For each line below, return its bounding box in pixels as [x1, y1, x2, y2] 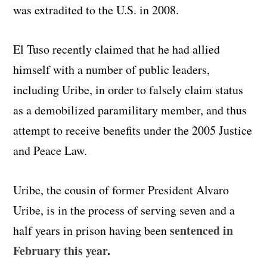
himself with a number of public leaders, [13, 61, 210, 77]
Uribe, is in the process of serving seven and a [13, 201, 235, 218]
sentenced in [170, 221, 234, 239]
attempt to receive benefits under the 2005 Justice [13, 122, 253, 138]
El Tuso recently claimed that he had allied [13, 41, 221, 57]
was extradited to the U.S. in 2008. [13, 1, 179, 18]
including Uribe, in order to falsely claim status [13, 81, 244, 98]
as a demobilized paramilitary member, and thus [13, 101, 247, 118]
